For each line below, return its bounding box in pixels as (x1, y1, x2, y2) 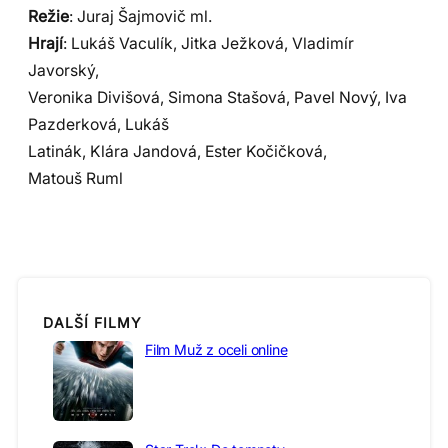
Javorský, (28, 61, 99, 81)
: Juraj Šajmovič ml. (69, 7, 212, 27)
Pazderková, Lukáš (28, 115, 169, 135)
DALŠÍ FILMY (43, 313, 142, 331)
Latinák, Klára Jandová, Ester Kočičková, (28, 142, 327, 162)
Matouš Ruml (28, 169, 123, 189)
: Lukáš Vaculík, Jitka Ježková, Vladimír (63, 34, 354, 54)
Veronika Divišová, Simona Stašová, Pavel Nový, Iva (28, 88, 407, 108)
